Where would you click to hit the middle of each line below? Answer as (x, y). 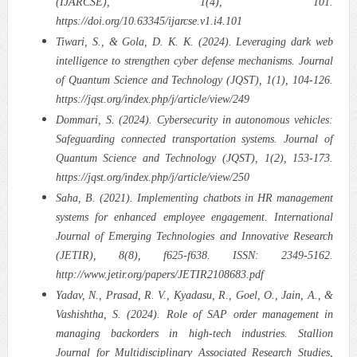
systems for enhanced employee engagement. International (194, 217)
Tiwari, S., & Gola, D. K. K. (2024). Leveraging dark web (194, 41)
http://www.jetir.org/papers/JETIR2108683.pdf (159, 274)
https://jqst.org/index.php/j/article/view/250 (152, 177)
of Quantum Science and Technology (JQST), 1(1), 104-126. (194, 80)
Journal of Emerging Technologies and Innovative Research (194, 236)
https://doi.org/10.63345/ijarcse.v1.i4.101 (149, 21)
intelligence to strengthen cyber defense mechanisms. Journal (194, 61)
